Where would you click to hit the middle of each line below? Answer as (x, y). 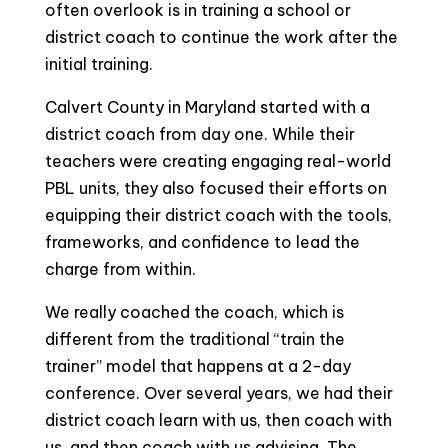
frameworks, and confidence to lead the (202, 242)
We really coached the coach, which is (194, 312)
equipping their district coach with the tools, (218, 215)
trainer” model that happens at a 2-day (197, 366)
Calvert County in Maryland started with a (207, 107)
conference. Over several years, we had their (218, 393)
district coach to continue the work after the (221, 37)
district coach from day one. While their (199, 134)
